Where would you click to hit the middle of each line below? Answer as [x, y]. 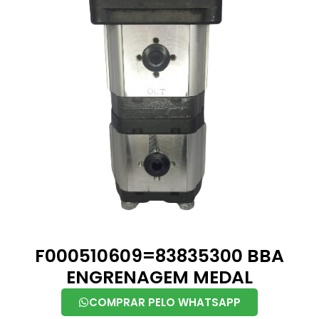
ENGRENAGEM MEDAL [159, 277]
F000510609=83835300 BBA [159, 256]
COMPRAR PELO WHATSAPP [165, 302]
